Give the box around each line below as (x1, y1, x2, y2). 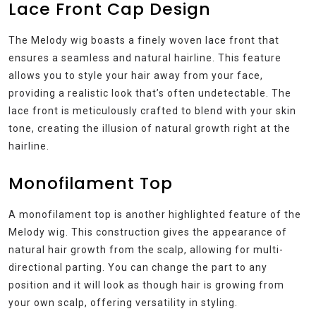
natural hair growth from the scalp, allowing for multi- (8, 243, 284, 255)
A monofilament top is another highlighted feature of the (8, 208, 301, 220)
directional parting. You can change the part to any (8, 261, 267, 273)
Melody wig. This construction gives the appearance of (8, 226, 287, 238)
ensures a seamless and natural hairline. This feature (8, 51, 281, 63)
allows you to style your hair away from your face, (8, 69, 263, 81)
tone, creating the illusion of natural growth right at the (8, 122, 291, 134)
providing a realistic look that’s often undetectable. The (8, 87, 291, 99)
